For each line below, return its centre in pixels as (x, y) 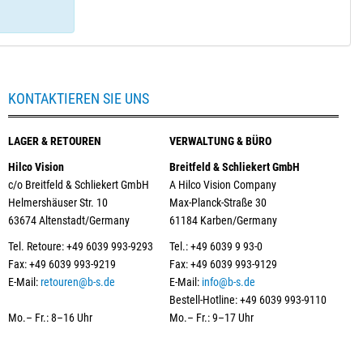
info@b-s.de (228, 282)
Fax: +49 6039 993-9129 (223, 264)
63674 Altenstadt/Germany (69, 220)
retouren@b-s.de (78, 282)
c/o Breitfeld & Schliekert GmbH (79, 184)
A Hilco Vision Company (223, 184)
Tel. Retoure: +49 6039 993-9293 (81, 246)
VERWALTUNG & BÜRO (220, 141)
